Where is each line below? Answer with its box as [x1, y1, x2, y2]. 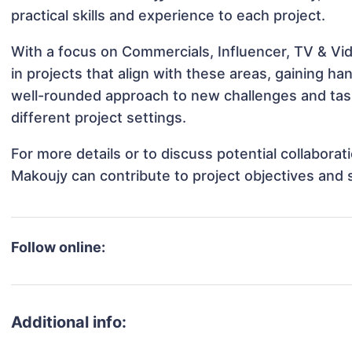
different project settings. [11, 109, 187, 126]
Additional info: [11, 313, 127, 332]
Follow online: [11, 239, 106, 256]
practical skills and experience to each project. [11, 7, 326, 24]
